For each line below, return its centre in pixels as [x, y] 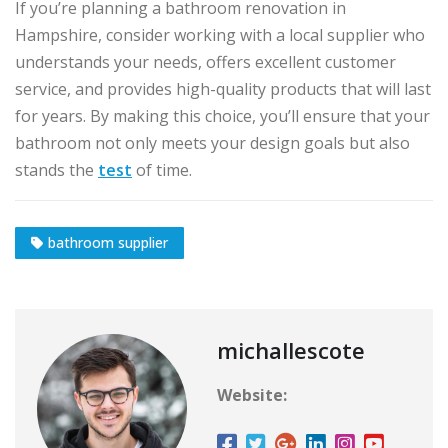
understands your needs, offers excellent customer [205, 62]
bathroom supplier [108, 243]
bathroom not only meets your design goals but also [212, 143]
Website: [252, 395]
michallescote [291, 350]
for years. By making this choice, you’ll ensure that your [222, 116]
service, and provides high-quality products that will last [223, 89]
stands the [56, 170]
